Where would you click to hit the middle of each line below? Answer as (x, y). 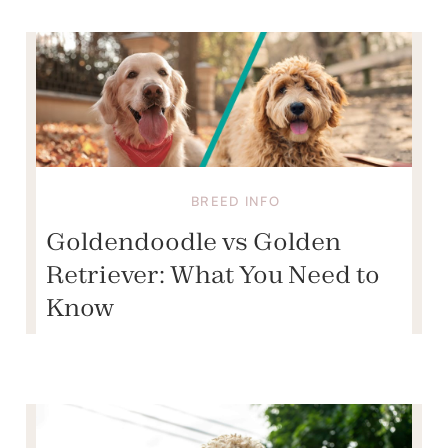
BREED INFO (235, 200)
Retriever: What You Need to (213, 273)
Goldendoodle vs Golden (194, 240)
